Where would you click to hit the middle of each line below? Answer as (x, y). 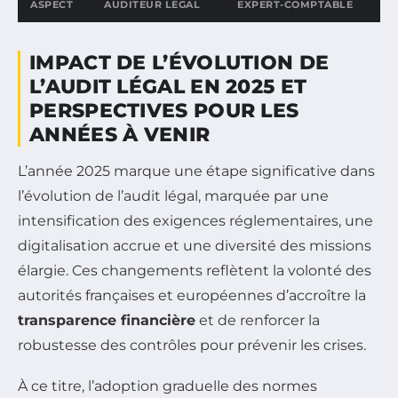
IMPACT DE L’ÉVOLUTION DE (179, 63)
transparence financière (107, 321)
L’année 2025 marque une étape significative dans (196, 171)
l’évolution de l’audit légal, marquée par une (173, 196)
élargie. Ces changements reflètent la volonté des (195, 271)
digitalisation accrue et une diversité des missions (195, 246)
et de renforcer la (258, 321)
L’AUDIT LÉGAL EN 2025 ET (168, 87)
